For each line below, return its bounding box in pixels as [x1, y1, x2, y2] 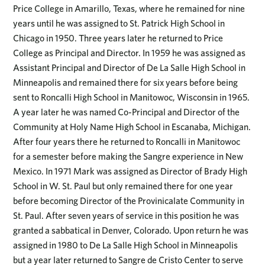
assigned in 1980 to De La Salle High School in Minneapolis [13, 240, 238, 251]
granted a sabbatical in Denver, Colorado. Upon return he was [13, 225, 249, 237]
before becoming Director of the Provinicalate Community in [13, 195, 245, 207]
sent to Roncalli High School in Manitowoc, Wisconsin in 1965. [13, 92, 250, 104]
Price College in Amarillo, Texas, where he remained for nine [13, 3, 245, 15]
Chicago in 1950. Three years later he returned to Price [13, 33, 224, 44]
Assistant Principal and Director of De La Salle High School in [13, 62, 246, 74]
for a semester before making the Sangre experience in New [13, 151, 244, 163]
